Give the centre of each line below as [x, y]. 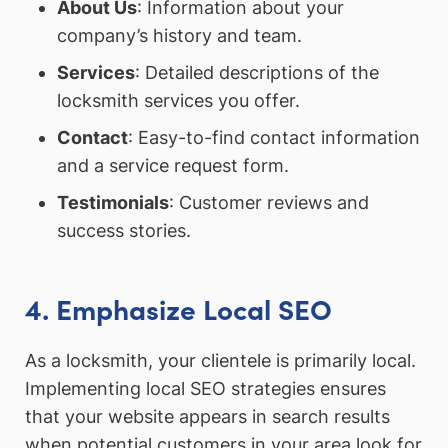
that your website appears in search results [207, 417]
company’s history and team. [179, 36]
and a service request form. [172, 166]
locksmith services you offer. [178, 101]
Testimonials [112, 203]
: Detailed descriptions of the [256, 73]
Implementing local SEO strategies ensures [205, 389]
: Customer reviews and [268, 203]
